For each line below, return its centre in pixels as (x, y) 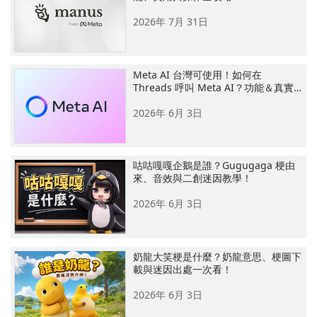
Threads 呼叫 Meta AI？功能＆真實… (218, 87)
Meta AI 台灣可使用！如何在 (198, 74)
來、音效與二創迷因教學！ (193, 178)
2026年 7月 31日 (171, 21)
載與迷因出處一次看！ (183, 270)
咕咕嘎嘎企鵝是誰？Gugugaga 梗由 (214, 166)
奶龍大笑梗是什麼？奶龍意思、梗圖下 (218, 257)
